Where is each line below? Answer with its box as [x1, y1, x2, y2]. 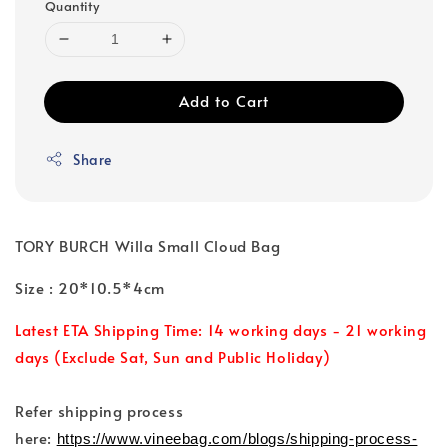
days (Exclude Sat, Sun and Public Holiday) [15, 345, 331, 367]
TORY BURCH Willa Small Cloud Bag [15, 234, 285, 256]
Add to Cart [179, 89, 269, 111]
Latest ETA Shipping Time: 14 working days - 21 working [15, 318, 427, 340]
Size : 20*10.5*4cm [15, 276, 170, 298]
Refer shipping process [15, 399, 184, 421]
